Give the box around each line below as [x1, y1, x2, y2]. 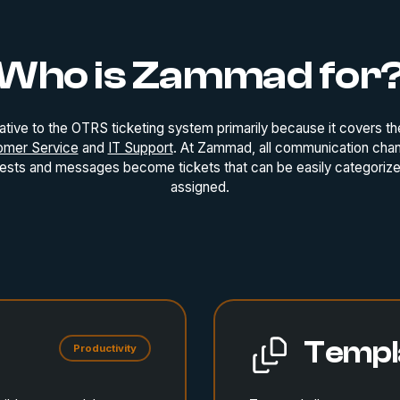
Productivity [73, 342, 137, 354]
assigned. [171, 178, 229, 196]
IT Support [107, 138, 173, 156]
